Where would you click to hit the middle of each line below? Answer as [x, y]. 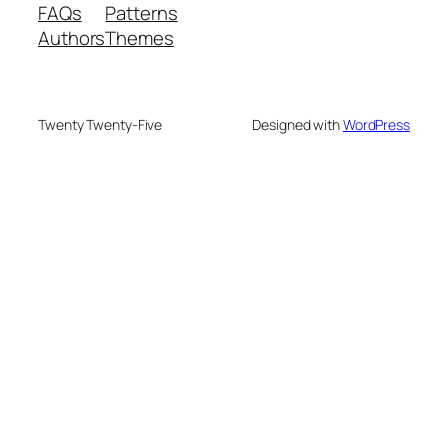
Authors [72, 37]
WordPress [376, 124]
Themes [139, 37]
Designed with [297, 124]
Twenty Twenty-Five [100, 124]
